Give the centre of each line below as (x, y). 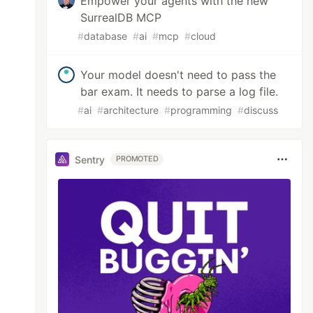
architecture (131, 110)
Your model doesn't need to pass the (179, 75)
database (106, 36)
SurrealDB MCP (121, 17)
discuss (261, 110)
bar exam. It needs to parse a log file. (180, 92)
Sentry (90, 159)
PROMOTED (137, 159)
